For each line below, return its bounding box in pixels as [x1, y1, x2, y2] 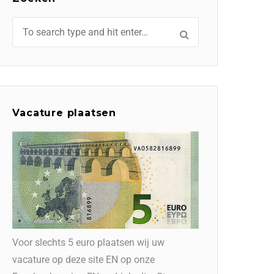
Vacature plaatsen [12, 107, 116, 119]
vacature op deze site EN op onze [12, 253, 155, 265]
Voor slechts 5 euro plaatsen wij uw [12, 236, 165, 248]
